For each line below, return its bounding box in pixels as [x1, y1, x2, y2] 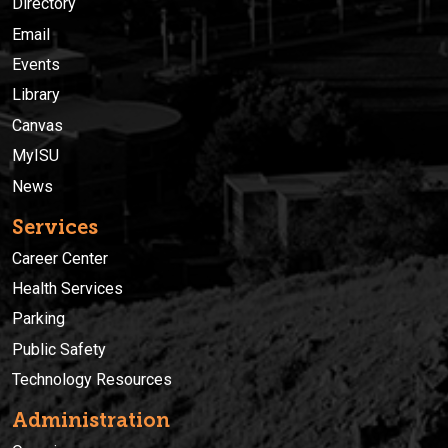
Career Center [12, 248, 108, 268]
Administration [12, 408, 170, 433]
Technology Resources [12, 370, 172, 390]
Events [12, 55, 60, 75]
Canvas [12, 115, 63, 135]
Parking [12, 309, 65, 329]
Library [12, 85, 60, 105]
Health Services [12, 279, 123, 299]
